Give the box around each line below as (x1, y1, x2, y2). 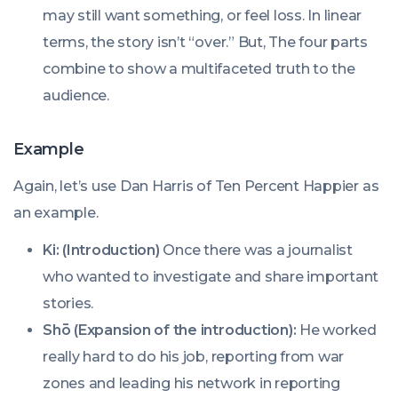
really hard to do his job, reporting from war (43, 348, 345, 365)
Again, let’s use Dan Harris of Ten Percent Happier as (13, 178, 379, 195)
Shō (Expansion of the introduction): (43, 322, 297, 338)
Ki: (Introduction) (43, 242, 160, 259)
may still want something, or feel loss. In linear (43, 7, 362, 24)
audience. (43, 87, 109, 104)
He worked (296, 322, 377, 338)
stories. (43, 295, 94, 312)
